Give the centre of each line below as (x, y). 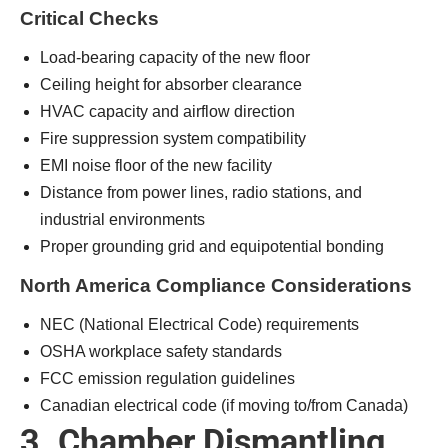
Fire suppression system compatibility (173, 138)
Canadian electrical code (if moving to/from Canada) (224, 405)
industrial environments (122, 219)
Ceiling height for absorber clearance (171, 84)
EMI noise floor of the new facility (156, 165)
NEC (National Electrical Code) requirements (199, 324)
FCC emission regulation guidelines (167, 378)
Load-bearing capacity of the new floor (175, 57)
